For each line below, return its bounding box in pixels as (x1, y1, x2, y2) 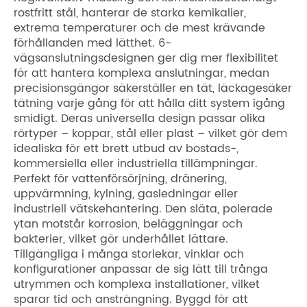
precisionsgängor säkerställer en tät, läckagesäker (14, 79, 292, 98)
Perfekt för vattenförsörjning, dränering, (14, 170, 227, 188)
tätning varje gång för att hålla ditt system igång (14, 95, 285, 113)
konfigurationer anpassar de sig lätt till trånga (14, 260, 268, 279)
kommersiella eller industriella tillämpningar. (14, 155, 258, 173)
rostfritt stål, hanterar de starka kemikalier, (14, 4, 246, 23)
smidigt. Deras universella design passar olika (14, 110, 265, 128)
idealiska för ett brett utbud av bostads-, (14, 140, 238, 158)
